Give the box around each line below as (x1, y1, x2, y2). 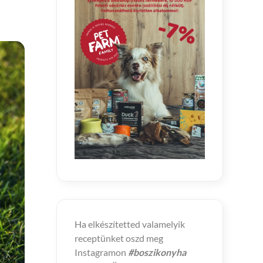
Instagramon (75, 247, 128, 258)
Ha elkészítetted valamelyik (75, 218, 185, 230)
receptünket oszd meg (75, 232, 163, 244)
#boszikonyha (128, 247, 186, 258)
